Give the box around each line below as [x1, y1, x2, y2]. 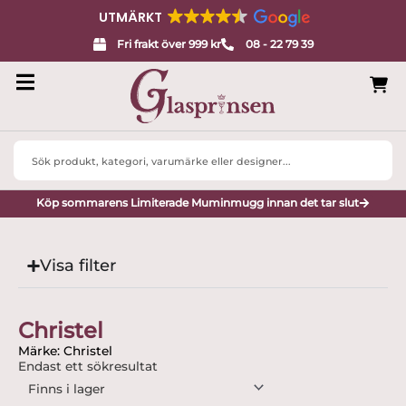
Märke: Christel [18, 343, 112, 358]
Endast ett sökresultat [18, 358, 158, 373]
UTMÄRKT [99, 8, 162, 26]
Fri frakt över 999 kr [117, 37, 221, 51]
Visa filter [39, 255, 116, 275]
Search [13, 140, 55, 156]
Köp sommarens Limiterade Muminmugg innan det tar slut [36, 195, 359, 209]
